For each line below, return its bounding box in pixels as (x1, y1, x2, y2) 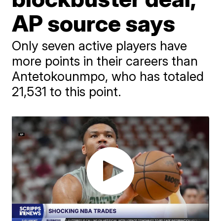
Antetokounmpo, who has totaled (12, 69, 204, 84)
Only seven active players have (12, 38, 187, 53)
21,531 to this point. (12, 84, 122, 99)
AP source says (12, 9, 176, 37)
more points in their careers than (12, 53, 198, 69)
